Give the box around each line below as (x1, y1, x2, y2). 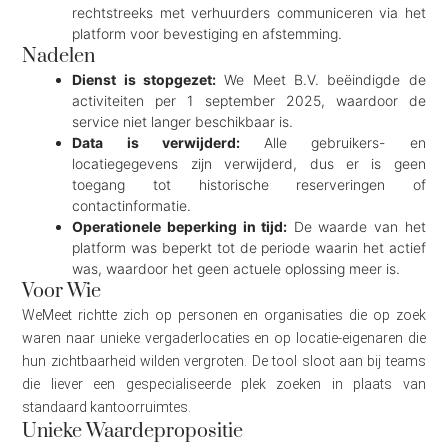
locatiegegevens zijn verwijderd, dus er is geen (72, 155, 426, 173)
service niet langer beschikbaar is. (72, 113, 294, 131)
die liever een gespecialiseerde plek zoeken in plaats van (22, 376, 426, 393)
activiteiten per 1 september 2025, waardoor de (72, 92, 426, 110)
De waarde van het (287, 218, 426, 236)
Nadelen (22, 44, 96, 70)
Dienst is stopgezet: (72, 71, 217, 89)
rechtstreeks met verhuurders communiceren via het (72, 4, 426, 22)
